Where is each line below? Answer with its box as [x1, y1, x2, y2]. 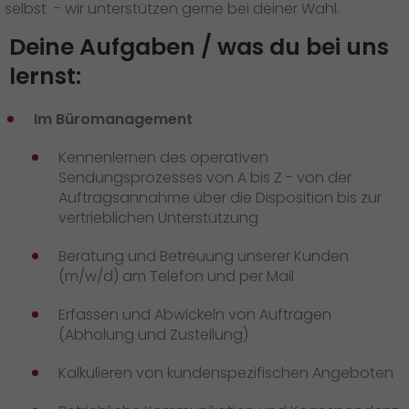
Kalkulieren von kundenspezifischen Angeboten [58, 362, 393, 383]
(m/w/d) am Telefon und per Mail [58, 266, 294, 287]
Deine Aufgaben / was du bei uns [9, 31, 389, 63]
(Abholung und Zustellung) [58, 324, 248, 345]
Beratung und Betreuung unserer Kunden [58, 246, 349, 267]
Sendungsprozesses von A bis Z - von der [58, 167, 351, 188]
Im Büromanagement [34, 109, 193, 130]
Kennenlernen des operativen [58, 147, 268, 168]
